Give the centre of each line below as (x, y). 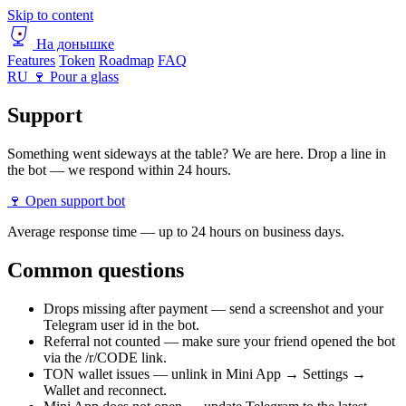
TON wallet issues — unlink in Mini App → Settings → (205, 373)
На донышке (75, 44)
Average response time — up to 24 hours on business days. (176, 231)
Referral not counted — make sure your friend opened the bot (219, 341)
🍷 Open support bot (66, 200)
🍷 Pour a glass (75, 77)
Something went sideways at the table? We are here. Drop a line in (197, 153)
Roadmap (126, 60)
